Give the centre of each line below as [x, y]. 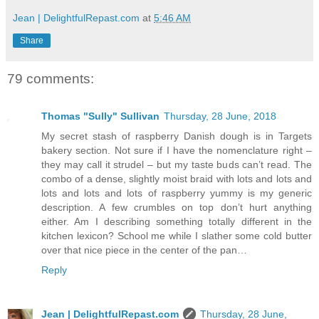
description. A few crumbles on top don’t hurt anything [177, 207]
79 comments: [51, 79]
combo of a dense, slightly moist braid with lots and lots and [177, 178]
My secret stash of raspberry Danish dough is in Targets [177, 136]
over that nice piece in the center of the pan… [144, 250]
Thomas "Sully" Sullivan [100, 116]
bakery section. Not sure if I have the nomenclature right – [177, 150]
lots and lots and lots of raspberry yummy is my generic [177, 193]
